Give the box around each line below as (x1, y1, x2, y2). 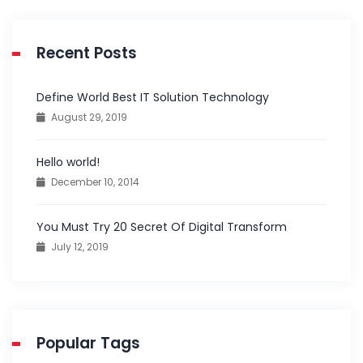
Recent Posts (36, 42, 137, 64)
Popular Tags (36, 332, 140, 354)
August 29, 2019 (51, 110, 127, 124)
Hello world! (36, 154, 100, 170)
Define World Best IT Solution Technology (36, 89, 269, 105)
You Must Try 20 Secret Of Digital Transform (36, 219, 287, 235)
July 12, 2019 (51, 240, 109, 254)
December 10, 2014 (51, 175, 139, 189)
